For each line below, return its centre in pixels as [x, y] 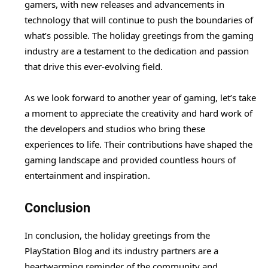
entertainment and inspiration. [87, 175]
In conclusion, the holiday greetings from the [117, 235]
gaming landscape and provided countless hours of [130, 159]
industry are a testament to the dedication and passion [137, 51]
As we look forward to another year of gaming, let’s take [140, 97]
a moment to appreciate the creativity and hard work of [138, 113]
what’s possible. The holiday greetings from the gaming [139, 35]
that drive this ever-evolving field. [94, 66]
